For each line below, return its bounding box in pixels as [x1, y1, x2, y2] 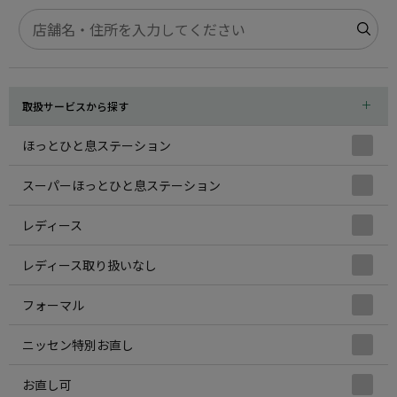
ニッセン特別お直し [22, 336, 134, 354]
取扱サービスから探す [22, 98, 128, 113]
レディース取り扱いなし [22, 256, 157, 274]
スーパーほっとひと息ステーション [22, 176, 221, 194]
